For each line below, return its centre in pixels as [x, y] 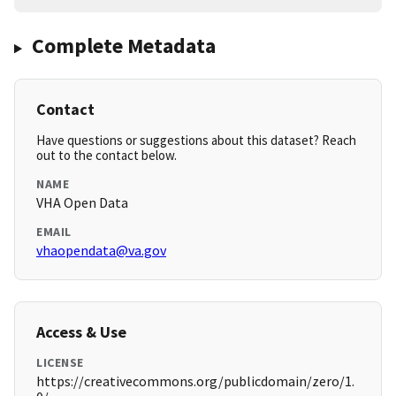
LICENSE [60, 363]
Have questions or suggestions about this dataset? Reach [196, 141]
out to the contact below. [107, 156]
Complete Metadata [123, 46]
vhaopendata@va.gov [101, 251]
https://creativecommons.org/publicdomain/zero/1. [195, 381]
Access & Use [81, 332]
